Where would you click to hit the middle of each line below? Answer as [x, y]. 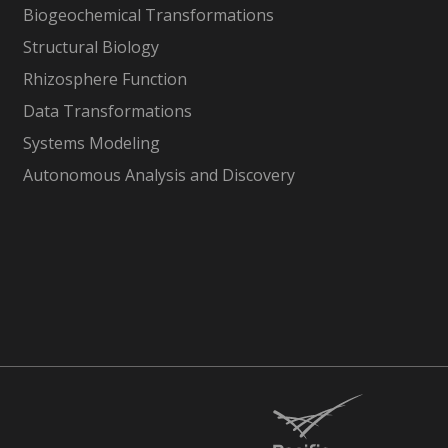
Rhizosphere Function [105, 79]
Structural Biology [91, 47]
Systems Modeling [92, 143]
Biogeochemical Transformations [149, 15]
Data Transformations [108, 111]
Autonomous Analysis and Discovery [159, 175]
